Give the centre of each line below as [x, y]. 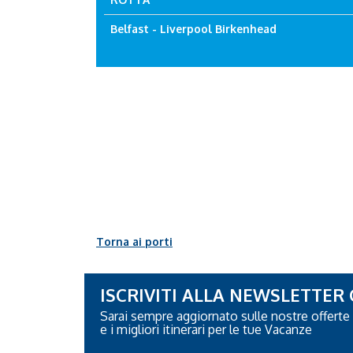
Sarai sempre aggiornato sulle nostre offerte [225, 316]
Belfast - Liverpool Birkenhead [193, 29]
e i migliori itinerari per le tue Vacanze [206, 329]
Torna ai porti [134, 241]
